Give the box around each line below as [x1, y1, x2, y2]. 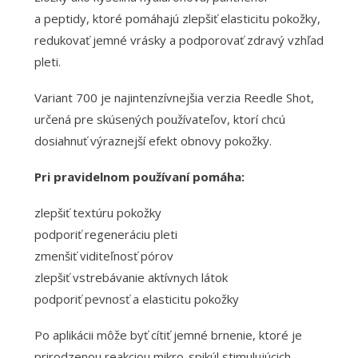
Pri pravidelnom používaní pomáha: [34, 168, 245, 185]
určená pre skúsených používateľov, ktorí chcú [34, 110, 285, 127]
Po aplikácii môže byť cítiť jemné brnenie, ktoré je [34, 326, 302, 343]
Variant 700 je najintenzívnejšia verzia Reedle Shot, [34, 89, 314, 105]
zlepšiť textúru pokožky [34, 204, 161, 221]
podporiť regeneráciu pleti [34, 225, 177, 242]
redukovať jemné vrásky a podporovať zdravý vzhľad [34, 31, 324, 48]
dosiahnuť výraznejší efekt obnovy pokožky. [34, 132, 272, 149]
